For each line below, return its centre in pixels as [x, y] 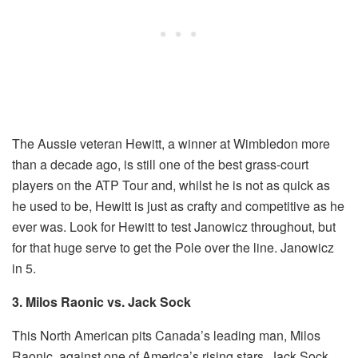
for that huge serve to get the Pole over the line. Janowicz [173, 248]
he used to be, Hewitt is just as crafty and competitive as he [178, 206]
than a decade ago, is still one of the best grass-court [160, 165]
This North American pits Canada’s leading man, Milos [166, 336]
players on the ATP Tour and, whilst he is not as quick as [171, 185]
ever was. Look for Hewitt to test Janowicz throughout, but [174, 227]
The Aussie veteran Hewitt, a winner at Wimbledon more [171, 144]
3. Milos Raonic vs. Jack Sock [101, 302]
